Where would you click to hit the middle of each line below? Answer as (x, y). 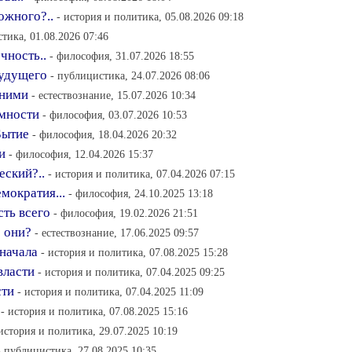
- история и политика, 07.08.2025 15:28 (134, 252)
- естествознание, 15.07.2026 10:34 (114, 95)
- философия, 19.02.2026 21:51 (126, 213)
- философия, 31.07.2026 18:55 (122, 56)
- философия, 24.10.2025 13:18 (141, 193)
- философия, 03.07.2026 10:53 (115, 115)
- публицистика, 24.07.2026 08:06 (130, 75)
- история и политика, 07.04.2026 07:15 (141, 174)
